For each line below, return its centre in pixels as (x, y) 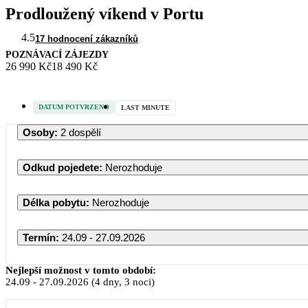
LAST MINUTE (145, 107)
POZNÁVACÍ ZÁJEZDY (57, 54)
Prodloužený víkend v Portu (104, 13)
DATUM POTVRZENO (74, 107)
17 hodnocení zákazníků (87, 38)
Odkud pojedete (61, 167)
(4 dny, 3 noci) (122, 282)
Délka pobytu (54, 202)
